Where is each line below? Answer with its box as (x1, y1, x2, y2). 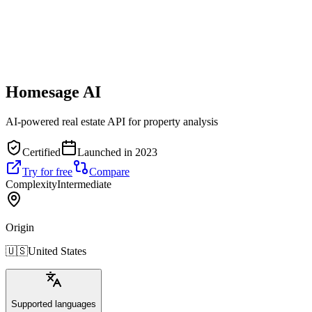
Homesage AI (6, 82, 101, 101)
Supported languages (11, 299, 96, 310)
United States (28, 244, 86, 257)
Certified (22, 146, 61, 158)
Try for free (22, 165, 72, 178)
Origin (6, 221, 34, 233)
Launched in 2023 (77, 146, 157, 158)
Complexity (6, 178, 57, 190)
